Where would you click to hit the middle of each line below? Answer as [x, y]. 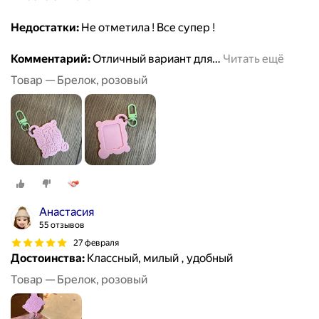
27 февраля [96, 242]
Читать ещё [253, 59]
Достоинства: [48, 258]
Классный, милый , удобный [159, 258]
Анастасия [67, 212]
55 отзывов [62, 225]
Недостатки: [45, 28]
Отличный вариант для [151, 59]
